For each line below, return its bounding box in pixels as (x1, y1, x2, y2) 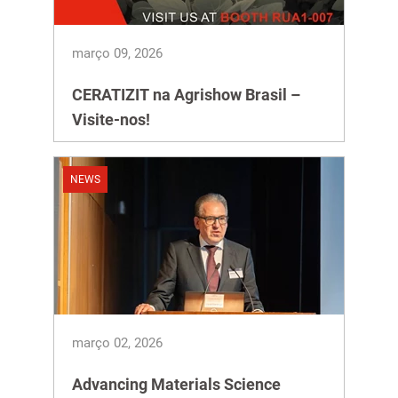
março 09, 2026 (72, 45, 163, 61)
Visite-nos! (72, 110, 150, 129)
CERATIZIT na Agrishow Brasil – (72, 85, 300, 104)
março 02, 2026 (72, 335, 163, 351)
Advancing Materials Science (72, 375, 281, 394)
